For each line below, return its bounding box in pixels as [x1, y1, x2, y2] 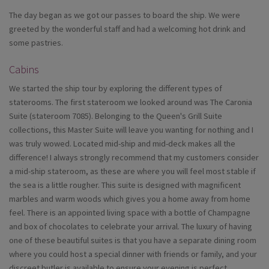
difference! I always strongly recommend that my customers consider [9, 152, 259, 163]
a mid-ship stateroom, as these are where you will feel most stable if [9, 166, 256, 177]
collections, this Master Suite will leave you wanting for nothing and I [9, 124, 253, 136]
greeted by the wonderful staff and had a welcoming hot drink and [9, 23, 246, 35]
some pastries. [9, 37, 63, 49]
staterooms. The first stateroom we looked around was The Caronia [9, 97, 252, 108]
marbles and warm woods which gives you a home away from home [9, 193, 250, 205]
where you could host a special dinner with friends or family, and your [9, 249, 257, 260]
